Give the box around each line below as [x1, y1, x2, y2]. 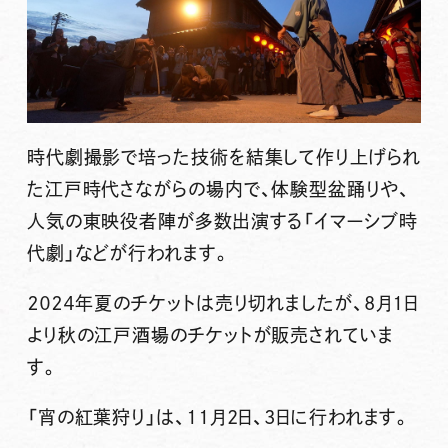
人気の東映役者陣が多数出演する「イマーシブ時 [26, 212, 418, 231]
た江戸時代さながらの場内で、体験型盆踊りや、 [26, 180, 410, 199]
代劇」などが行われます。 [26, 244, 231, 263]
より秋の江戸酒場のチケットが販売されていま [26, 326, 394, 344]
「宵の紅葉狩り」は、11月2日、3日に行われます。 [26, 407, 412, 426]
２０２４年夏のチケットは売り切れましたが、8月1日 [26, 294, 420, 312]
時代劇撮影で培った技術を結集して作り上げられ [26, 148, 421, 167]
